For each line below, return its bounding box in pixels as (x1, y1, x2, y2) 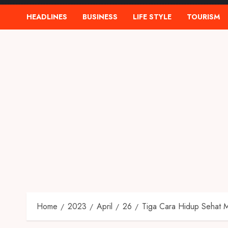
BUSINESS (82, 12, 118, 22)
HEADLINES (26, 12, 67, 22)
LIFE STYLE (133, 12, 172, 22)
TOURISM (187, 12, 220, 22)
